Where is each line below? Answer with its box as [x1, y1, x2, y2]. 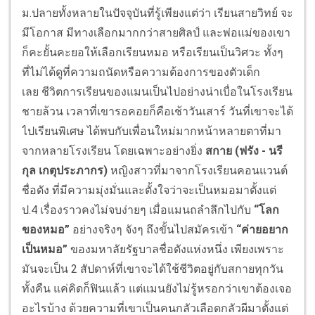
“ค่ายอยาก [236, 223, 288, 237]
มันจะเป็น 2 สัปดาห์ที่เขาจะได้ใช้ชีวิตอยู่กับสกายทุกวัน [22, 262, 283, 276]
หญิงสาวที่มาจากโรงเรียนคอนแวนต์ [108, 164, 288, 178]
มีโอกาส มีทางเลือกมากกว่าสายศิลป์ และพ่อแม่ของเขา [22, 26, 290, 40]
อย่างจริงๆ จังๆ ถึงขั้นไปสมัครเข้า [70, 223, 236, 237]
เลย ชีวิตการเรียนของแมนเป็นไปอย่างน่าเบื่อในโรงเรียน [22, 85, 292, 99]
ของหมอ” [22, 223, 70, 237]
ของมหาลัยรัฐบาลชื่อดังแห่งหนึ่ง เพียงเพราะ [67, 243, 284, 257]
